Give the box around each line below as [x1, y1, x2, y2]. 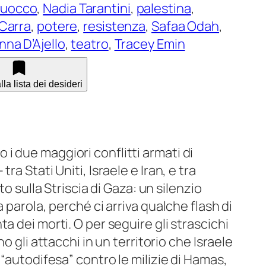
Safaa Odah [151, 17, 220, 35]
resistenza [83, 17, 146, 35]
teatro [71, 34, 109, 53]
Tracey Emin [114, 34, 185, 53]
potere [36, 17, 78, 35]
